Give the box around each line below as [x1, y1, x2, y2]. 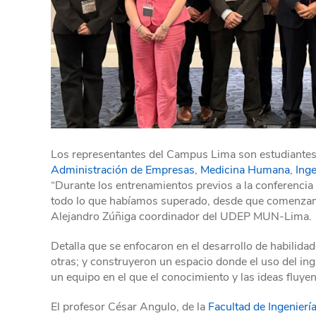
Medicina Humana [200, 162, 290, 178]
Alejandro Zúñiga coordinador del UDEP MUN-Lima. [51, 208, 312, 224]
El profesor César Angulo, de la [51, 298, 208, 315]
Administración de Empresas [51, 162, 195, 178]
